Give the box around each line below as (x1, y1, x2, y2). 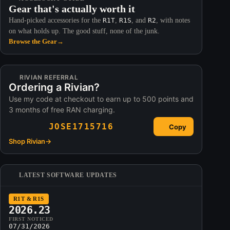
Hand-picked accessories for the (9, 16, 103, 24)
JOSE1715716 (48, 122, 114, 131)
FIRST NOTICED (9, 216, 53, 222)
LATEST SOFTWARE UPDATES (19, 171, 117, 179)
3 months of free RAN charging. (9, 105, 115, 114)
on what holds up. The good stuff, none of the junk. (9, 27, 160, 35)
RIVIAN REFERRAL (20, 73, 79, 81)
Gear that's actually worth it (9, 3, 135, 14)
